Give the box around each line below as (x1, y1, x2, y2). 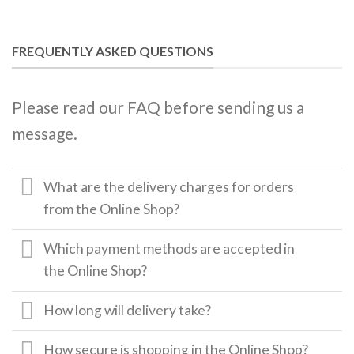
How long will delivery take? (43, 302, 212, 319)
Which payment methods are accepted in (43, 240, 296, 258)
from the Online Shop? (43, 201, 180, 218)
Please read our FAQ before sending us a (12, 96, 304, 117)
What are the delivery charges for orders (43, 179, 295, 196)
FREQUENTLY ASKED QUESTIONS (12, 43, 213, 58)
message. (12, 122, 77, 143)
